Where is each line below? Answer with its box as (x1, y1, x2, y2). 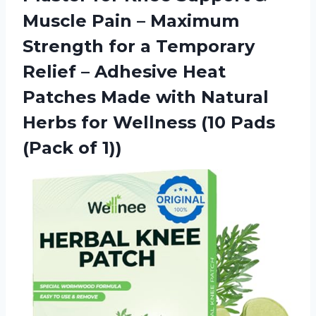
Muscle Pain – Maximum (23, 11, 239, 32)
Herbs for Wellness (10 (23, 112, 231, 133)
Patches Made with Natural (23, 87, 269, 108)
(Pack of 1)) (23, 138, 122, 159)
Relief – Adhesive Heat (23, 61, 226, 83)
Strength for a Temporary (23, 36, 255, 57)
